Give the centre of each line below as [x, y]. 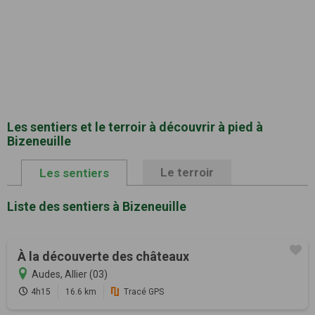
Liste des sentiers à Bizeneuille [97, 207]
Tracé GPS [144, 292]
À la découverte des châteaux [103, 257]
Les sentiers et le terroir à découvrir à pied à [135, 127]
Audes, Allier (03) [70, 275]
